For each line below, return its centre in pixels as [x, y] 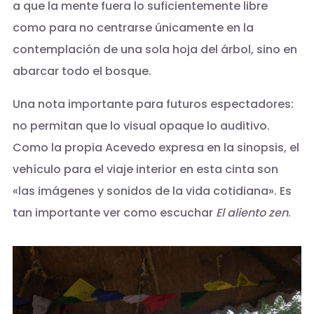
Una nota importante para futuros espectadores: [153, 104]
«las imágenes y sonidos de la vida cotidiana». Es [152, 191]
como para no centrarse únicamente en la [133, 28]
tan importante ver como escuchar [114, 213]
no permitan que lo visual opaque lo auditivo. [141, 126]
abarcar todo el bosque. [82, 71]
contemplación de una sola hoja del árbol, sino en [155, 50]
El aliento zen [252, 213]
